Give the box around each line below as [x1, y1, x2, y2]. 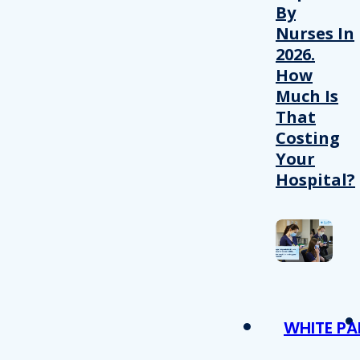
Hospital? [276, 168, 355, 190]
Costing [276, 126, 340, 149]
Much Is [276, 84, 338, 107]
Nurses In [276, 22, 354, 44]
